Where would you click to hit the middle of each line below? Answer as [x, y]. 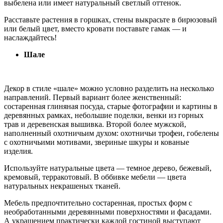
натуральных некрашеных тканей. [62, 186]
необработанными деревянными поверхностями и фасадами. [108, 212]
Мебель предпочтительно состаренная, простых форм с [98, 203]
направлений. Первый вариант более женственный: [93, 97]
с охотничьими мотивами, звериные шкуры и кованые [97, 142]
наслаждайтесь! [30, 37]
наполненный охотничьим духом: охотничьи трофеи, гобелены [111, 133]
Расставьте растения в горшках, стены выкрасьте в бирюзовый [111, 19]
